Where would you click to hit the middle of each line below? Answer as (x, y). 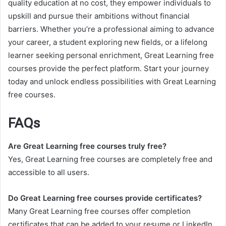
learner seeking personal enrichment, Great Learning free (111, 55)
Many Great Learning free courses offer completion (99, 211)
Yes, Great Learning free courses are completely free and (110, 159)
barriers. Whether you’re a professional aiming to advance (111, 29)
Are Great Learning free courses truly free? (87, 146)
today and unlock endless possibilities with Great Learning (112, 82)
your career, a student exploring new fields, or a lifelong (108, 42)
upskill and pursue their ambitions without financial (99, 16)
